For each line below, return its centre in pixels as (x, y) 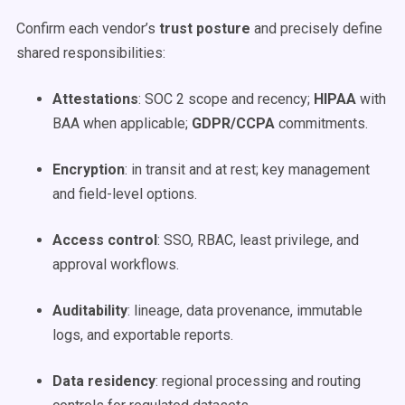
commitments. (321, 123)
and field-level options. (125, 194)
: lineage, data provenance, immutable (245, 311)
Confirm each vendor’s (88, 28)
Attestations (95, 99)
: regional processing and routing (258, 381)
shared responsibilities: (91, 53)
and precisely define (316, 28)
